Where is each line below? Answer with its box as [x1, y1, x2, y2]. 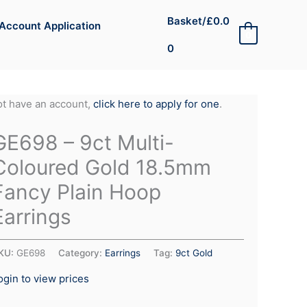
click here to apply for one [93, 97, 219, 110]
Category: [58, 247, 105, 258]
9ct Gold [175, 247, 212, 258]
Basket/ [167, 14, 206, 27]
